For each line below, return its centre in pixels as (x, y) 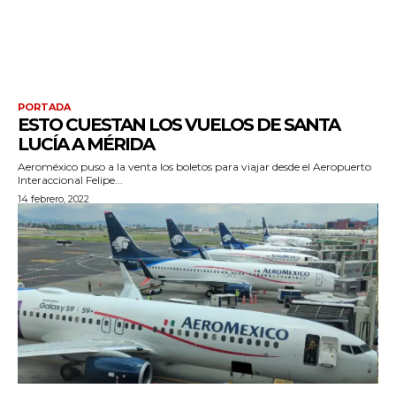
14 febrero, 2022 (53, 198)
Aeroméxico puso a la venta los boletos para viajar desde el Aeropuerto (194, 166)
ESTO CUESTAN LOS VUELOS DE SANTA (179, 124)
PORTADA (44, 107)
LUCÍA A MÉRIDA (86, 144)
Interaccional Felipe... (70, 179)
